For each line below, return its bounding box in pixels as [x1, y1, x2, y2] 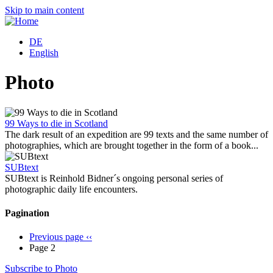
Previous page [29, 232, 83, 243]
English [29, 48, 58, 58]
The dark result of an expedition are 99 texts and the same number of [5, 129, 268, 140]
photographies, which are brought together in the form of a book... [5, 140, 258, 151]
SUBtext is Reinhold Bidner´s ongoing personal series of [5, 172, 223, 183]
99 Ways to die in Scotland [5, 118, 108, 129]
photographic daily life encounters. [5, 183, 138, 194]
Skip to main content [5, 5, 84, 15]
